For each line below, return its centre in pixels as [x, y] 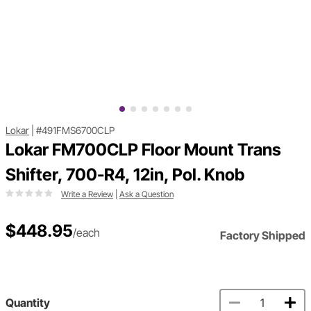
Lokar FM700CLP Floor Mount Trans [143, 150]
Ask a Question [146, 194]
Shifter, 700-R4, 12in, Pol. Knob [125, 175]
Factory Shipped [263, 236]
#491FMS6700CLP [75, 131]
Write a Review [87, 194]
